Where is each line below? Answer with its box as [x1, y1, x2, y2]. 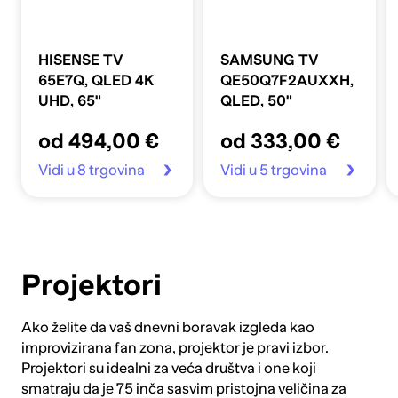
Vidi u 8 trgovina [38, 161, 145, 179]
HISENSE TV [38, 52, 123, 69]
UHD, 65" [38, 92, 101, 110]
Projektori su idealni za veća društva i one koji [20, 360, 316, 378]
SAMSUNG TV [220, 52, 320, 69]
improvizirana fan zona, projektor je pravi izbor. [20, 339, 329, 357]
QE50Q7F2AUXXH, [220, 72, 354, 90]
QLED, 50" [220, 92, 293, 110]
